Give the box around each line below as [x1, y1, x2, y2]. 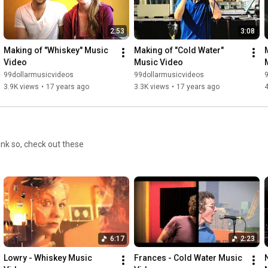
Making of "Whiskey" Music [4, 45, 108, 56]
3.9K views [4, 83, 39, 92]
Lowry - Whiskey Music [4, 253, 92, 263]
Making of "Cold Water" [134, 45, 224, 56]
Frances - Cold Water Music [134, 253, 242, 263]
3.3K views [134, 83, 169, 92]
